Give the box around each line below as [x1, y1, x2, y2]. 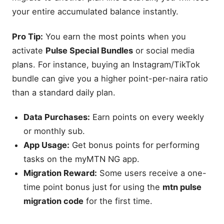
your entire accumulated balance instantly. [12, 6, 178, 17]
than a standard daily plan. [12, 87, 115, 97]
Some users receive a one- [97, 167, 207, 178]
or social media [133, 45, 194, 55]
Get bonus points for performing [69, 139, 200, 150]
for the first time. [83, 195, 153, 206]
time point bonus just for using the [23, 181, 163, 192]
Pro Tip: [12, 31, 43, 41]
